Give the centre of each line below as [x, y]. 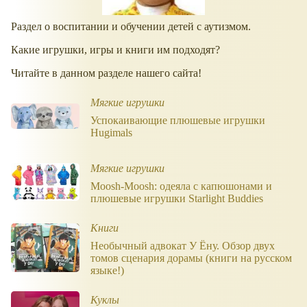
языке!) [107, 270]
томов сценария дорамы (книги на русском [191, 258]
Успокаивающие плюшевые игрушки [178, 120]
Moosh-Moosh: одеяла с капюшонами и [181, 186]
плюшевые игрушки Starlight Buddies [177, 198]
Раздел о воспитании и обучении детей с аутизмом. [132, 26]
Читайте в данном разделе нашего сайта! [106, 73]
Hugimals [111, 132]
